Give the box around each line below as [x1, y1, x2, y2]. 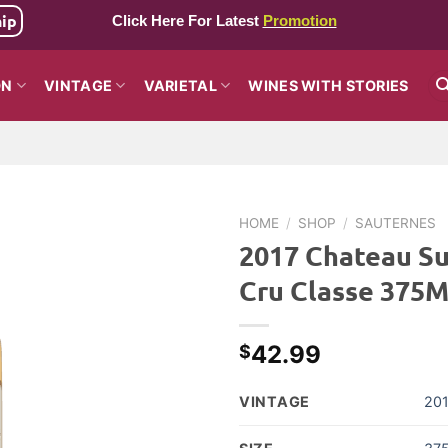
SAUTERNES [355, 215, 437, 231]
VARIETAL [143, 76, 217, 94]
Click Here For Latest [111, 12, 263, 30]
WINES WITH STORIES [248, 76, 409, 94]
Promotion [262, 12, 337, 30]
